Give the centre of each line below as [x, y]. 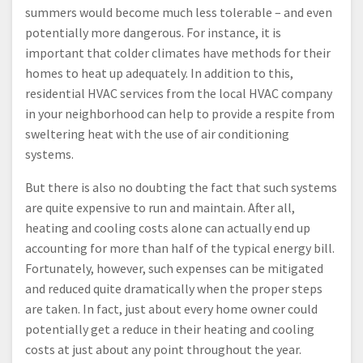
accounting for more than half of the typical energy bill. [180, 248]
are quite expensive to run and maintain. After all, [160, 208]
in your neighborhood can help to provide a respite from [180, 114]
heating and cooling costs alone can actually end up [168, 228]
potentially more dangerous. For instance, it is [153, 33]
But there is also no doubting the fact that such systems [181, 188]
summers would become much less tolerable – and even [179, 13]
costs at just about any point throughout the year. [163, 350]
